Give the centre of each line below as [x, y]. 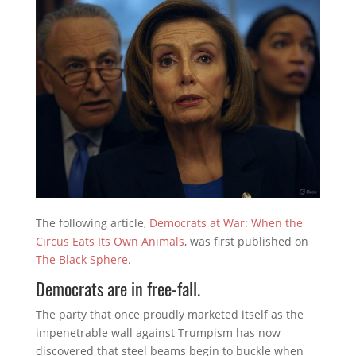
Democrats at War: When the [226, 222]
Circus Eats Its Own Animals [110, 241]
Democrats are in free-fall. [118, 288]
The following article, [92, 222]
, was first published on [246, 241]
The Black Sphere [81, 259]
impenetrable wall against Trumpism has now [158, 332]
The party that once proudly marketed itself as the [169, 314]
